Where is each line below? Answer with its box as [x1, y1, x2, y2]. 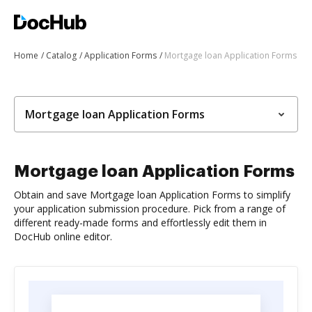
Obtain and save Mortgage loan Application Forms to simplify [14, 188, 290, 201]
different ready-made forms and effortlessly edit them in [14, 216, 267, 229]
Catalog [46, 49, 77, 61]
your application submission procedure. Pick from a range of [14, 202, 286, 215]
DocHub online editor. [14, 230, 112, 243]
